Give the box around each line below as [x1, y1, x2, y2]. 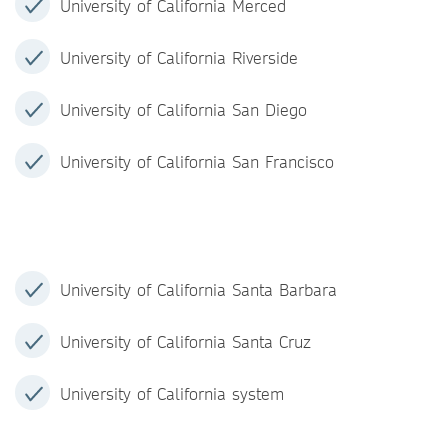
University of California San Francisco [60, 150, 334, 172]
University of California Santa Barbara [60, 278, 337, 300]
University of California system [60, 382, 284, 404]
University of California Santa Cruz [60, 330, 311, 352]
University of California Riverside [60, 46, 298, 68]
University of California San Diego [60, 98, 307, 120]
